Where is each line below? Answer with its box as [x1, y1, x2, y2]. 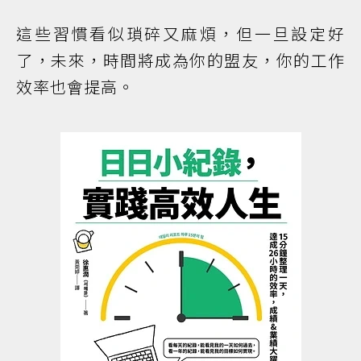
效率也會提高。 [16, 74, 135, 98]
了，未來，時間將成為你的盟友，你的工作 [16, 48, 345, 72]
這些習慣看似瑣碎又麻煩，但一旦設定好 [16, 21, 345, 45]
